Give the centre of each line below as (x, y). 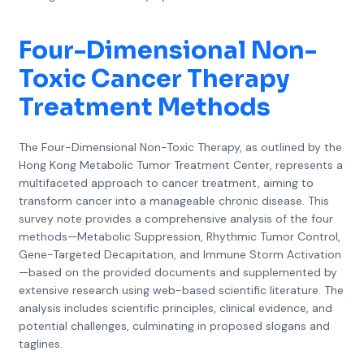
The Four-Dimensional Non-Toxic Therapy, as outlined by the (180, 147)
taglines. (40, 344)
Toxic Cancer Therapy (154, 79)
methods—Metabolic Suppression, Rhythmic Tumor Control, (179, 236)
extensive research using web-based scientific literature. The (181, 290)
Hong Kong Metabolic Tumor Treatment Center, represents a (180, 165)
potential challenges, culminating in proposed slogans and (174, 326)
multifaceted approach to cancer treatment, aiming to (166, 183)
